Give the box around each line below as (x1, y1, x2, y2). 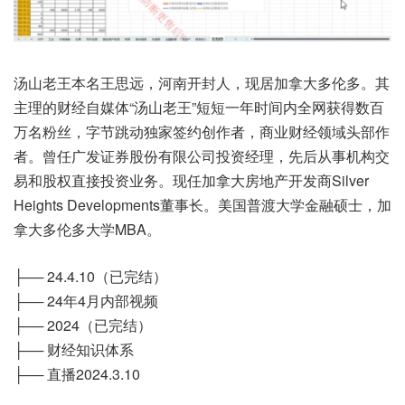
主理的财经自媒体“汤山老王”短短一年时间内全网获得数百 (14, 97, 384, 118)
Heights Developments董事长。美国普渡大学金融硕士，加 (14, 194, 391, 216)
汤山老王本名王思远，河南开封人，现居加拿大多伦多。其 (14, 72, 390, 94)
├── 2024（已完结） (14, 315, 152, 336)
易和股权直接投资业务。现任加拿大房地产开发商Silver (14, 170, 369, 192)
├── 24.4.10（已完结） (14, 266, 167, 287)
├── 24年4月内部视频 (14, 290, 158, 312)
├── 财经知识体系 (14, 339, 134, 361)
